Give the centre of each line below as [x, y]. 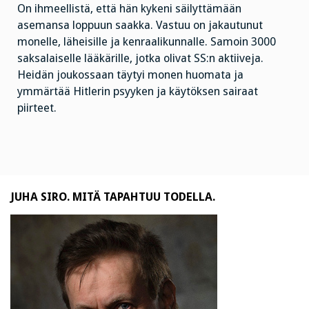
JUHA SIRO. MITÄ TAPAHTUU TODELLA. [113, 197]
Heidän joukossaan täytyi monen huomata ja [130, 75]
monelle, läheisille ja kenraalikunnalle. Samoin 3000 [147, 42]
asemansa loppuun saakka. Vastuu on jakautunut [140, 26]
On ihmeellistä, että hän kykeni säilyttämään [129, 9]
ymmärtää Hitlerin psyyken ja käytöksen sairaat [138, 92]
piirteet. [37, 108]
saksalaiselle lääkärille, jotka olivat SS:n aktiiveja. [140, 59]
